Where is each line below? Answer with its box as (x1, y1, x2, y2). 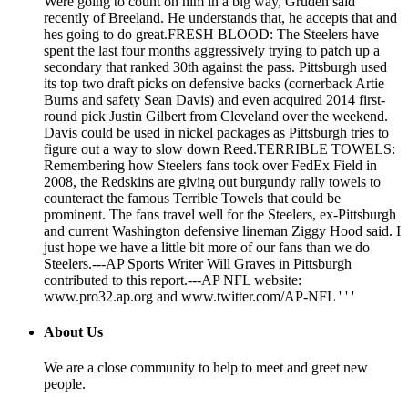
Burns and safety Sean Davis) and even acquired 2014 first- (44, 91, 385, 107)
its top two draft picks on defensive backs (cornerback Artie (44, 75, 384, 91)
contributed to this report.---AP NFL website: (44, 271, 301, 288)
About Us (44, 324, 103, 341)
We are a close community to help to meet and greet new (44, 360, 368, 376)
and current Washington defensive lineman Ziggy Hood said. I (44, 222, 401, 239)
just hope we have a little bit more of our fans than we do (44, 239, 370, 255)
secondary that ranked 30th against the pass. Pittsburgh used (44, 58, 387, 75)
